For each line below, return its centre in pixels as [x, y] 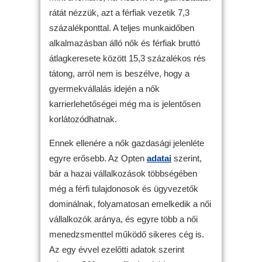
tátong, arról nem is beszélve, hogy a [119, 73]
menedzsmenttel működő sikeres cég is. [127, 234]
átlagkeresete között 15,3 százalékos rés [127, 58]
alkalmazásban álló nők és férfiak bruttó [125, 43]
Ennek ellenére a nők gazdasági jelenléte [127, 143]
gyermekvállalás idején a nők [104, 88]
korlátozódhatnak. [83, 119]
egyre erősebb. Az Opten [98, 158]
